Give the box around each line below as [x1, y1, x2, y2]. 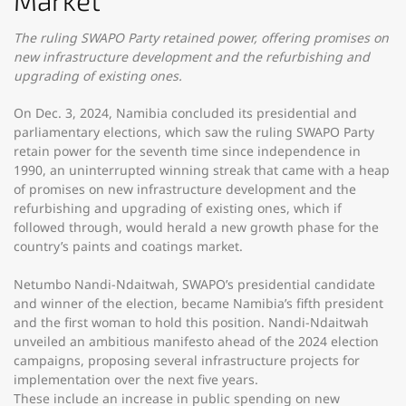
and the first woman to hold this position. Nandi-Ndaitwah [14, 314, 369, 331]
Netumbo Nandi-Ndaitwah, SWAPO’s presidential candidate [14, 275, 375, 293]
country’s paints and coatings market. [14, 237, 243, 255]
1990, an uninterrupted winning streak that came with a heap [14, 161, 390, 179]
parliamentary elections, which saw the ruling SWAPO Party [14, 123, 374, 140]
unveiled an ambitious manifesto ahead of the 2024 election [14, 333, 379, 350]
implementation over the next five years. [14, 371, 258, 388]
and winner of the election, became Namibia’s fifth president [14, 295, 383, 312]
